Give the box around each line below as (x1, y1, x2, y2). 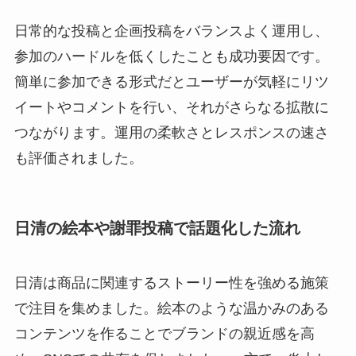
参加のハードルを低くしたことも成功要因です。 (14, 48, 329, 64)
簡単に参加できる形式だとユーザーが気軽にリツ (14, 73, 329, 90)
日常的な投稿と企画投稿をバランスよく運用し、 (14, 22, 329, 39)
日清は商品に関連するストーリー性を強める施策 (14, 275, 329, 292)
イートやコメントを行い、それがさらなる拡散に (14, 99, 329, 115)
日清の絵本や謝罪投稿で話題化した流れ (14, 219, 300, 237)
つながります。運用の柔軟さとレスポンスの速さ (14, 124, 329, 141)
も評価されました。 (14, 149, 143, 166)
